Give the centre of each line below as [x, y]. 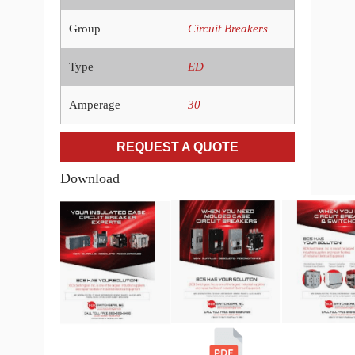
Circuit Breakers [227, 28]
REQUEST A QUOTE [177, 147]
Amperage [94, 104]
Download [90, 178]
